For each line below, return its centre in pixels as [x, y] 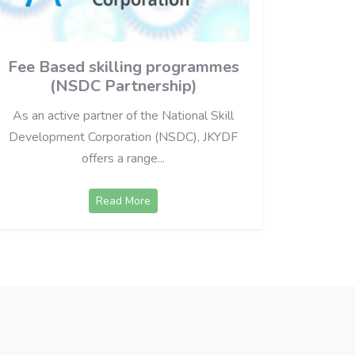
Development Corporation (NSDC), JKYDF [124, 137]
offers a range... [124, 159]
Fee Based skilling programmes [123, 67]
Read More [124, 201]
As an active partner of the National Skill [124, 116]
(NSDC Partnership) [123, 86]
